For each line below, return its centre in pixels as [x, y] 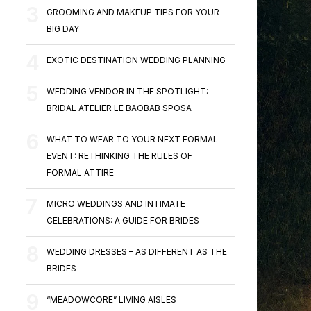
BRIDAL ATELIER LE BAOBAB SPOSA [119, 108]
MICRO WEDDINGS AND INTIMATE [116, 204]
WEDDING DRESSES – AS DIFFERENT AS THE [137, 252]
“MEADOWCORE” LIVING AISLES [112, 300]
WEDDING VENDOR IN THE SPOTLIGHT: [128, 91]
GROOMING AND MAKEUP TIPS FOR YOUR [133, 12]
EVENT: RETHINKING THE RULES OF [120, 156]
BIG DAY [63, 29]
